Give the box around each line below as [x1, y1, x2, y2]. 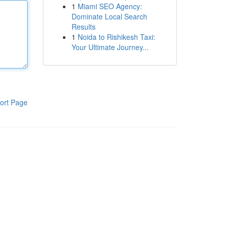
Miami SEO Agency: [77, 1, 142, 11]
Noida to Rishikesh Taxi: [77, 32, 155, 42]
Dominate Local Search [71, 11, 147, 21]
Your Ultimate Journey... [71, 42, 149, 52]
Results [71, 21, 96, 32]
